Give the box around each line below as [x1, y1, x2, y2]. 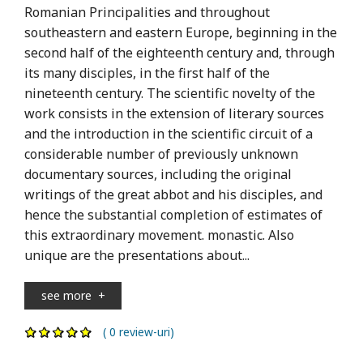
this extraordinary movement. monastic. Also [24, 225, 294, 244]
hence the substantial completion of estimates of [24, 205, 322, 224]
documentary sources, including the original [24, 164, 292, 183]
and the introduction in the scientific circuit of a [24, 124, 313, 143]
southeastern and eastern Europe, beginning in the [24, 23, 337, 41]
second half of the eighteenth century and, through [24, 43, 335, 62]
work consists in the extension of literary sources [24, 104, 324, 122]
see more [41, 287, 98, 303]
